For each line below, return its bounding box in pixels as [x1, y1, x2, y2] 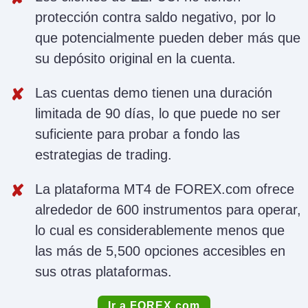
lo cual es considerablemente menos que [35, 223, 285, 239]
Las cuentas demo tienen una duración [35, 85, 272, 101]
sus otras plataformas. [35, 264, 172, 280]
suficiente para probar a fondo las [35, 126, 240, 142]
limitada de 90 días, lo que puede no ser [35, 106, 280, 122]
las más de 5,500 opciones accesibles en [35, 243, 285, 259]
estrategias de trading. [35, 147, 172, 163]
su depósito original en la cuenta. [35, 51, 236, 67]
